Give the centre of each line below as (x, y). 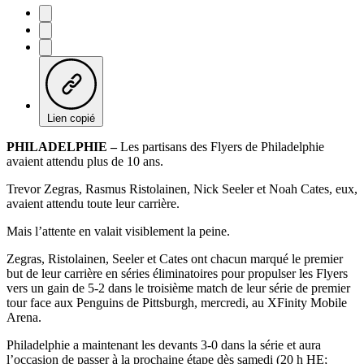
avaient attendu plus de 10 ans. (85, 161)
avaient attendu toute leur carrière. (93, 203)
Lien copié (71, 118)
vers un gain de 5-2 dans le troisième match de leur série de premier (178, 288)
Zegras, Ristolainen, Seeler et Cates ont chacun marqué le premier (175, 258)
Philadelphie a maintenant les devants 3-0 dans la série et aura (164, 344)
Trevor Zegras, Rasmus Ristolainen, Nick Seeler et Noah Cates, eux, (182, 188)
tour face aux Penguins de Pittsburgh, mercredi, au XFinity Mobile (177, 302)
